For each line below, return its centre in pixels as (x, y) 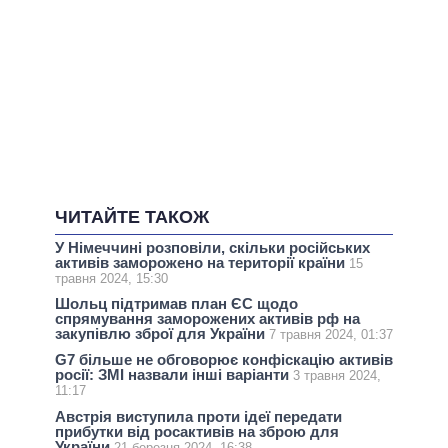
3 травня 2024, (337, 376)
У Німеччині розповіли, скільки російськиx (212, 247)
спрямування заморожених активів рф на (207, 319)
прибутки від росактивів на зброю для (197, 431)
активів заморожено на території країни (202, 262)
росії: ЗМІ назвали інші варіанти (174, 375)
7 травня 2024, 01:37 (331, 335)
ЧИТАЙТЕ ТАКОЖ (132, 217)
